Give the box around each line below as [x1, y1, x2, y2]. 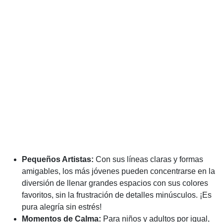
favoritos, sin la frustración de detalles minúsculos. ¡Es [22, 191, 212, 200]
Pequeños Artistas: [22, 155, 94, 164]
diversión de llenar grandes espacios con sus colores [22, 179, 208, 188]
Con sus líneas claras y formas [94, 155, 203, 164]
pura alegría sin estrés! [22, 203, 102, 212]
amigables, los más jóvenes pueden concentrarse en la [22, 167, 215, 176]
